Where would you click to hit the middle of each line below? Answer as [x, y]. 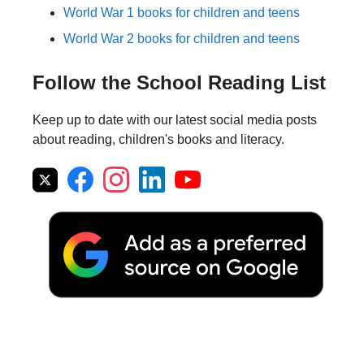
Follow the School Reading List [179, 83]
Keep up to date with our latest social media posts [175, 120]
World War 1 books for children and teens [182, 13]
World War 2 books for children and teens [182, 39]
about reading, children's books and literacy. [158, 140]
